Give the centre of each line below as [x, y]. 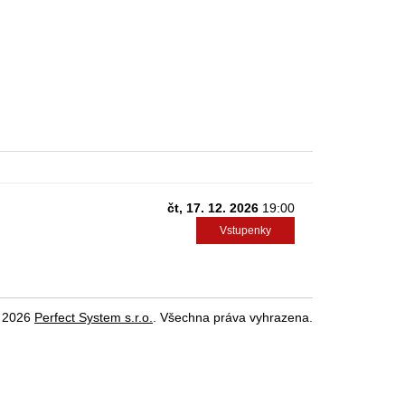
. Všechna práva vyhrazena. [233, 317]
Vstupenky [245, 231]
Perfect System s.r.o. [94, 317]
